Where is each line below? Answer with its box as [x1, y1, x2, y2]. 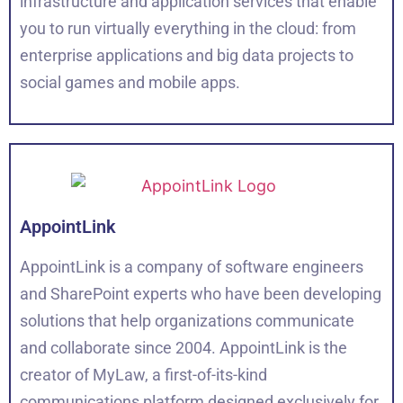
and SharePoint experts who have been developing [20, 284, 381, 304]
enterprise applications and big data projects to [20, 45, 354, 65]
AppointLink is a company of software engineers [20, 257, 363, 277]
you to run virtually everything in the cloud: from [20, 18, 356, 38]
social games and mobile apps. [20, 72, 240, 92]
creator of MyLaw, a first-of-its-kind [20, 365, 267, 385]
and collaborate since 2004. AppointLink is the [20, 338, 347, 358]
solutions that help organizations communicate [20, 311, 354, 331]
